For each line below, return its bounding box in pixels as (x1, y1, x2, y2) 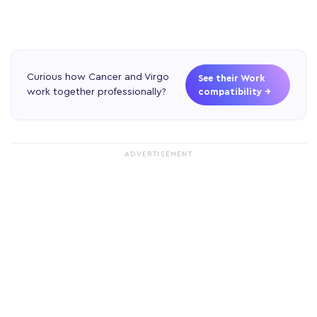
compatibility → (198, 86, 271, 96)
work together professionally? (27, 86, 166, 97)
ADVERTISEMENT (125, 150, 192, 158)
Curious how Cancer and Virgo (27, 71, 169, 82)
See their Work (198, 73, 265, 83)
